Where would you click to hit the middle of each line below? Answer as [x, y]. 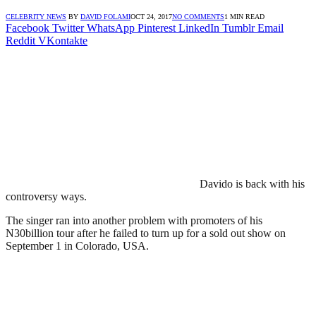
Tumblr [238, 28]
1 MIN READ [244, 16]
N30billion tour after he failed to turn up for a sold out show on [146, 233]
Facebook [28, 28]
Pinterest [157, 28]
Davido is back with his [252, 183]
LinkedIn [199, 28]
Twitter [68, 28]
